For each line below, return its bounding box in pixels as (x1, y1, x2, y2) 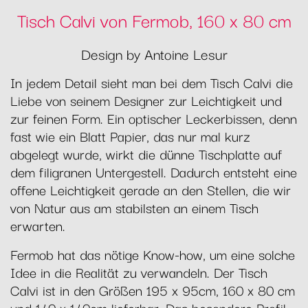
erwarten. (10, 214, 65, 236)
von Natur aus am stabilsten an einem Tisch (10, 196, 258, 218)
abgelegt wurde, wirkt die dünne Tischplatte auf (10, 142, 282, 164)
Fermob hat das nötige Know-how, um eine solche (10, 243, 295, 265)
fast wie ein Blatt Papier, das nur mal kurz (10, 124, 250, 146)
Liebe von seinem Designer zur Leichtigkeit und (10, 89, 282, 111)
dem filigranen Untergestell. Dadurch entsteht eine (10, 160, 297, 182)
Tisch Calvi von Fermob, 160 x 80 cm (16, 5, 291, 34)
